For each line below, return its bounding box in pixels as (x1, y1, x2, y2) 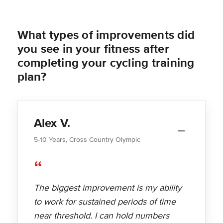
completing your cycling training (17, 56, 195, 71)
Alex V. (33, 116, 71, 131)
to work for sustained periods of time (33, 196, 176, 208)
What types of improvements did (17, 28, 195, 43)
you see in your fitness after (17, 42, 169, 57)
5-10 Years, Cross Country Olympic (33, 135, 140, 144)
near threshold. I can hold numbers (33, 210, 169, 222)
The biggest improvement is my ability (33, 182, 182, 194)
